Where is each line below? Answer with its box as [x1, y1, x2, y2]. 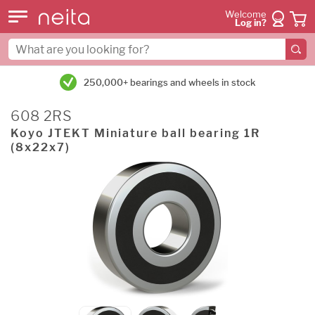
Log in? [235, 18, 266, 28]
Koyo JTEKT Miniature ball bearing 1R [11, 127, 260, 140]
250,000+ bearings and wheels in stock [84, 77, 255, 88]
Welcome [225, 9, 266, 20]
